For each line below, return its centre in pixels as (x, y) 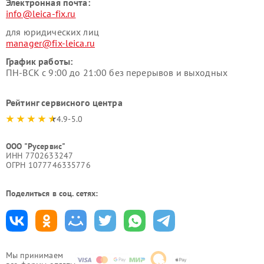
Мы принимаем (34, 255)
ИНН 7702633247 (40, 156)
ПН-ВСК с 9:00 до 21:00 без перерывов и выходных (117, 72)
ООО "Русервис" (36, 146)
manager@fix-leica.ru (50, 43)
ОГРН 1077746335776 (48, 165)
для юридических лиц (52, 32)
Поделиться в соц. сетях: (52, 193)
